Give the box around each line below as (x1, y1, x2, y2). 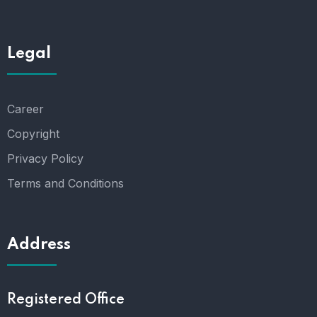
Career (7, 101, 44, 116)
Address (7, 236, 71, 253)
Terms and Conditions (7, 175, 124, 190)
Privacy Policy (7, 151, 83, 166)
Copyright (7, 126, 59, 141)
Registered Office (7, 292, 125, 307)
